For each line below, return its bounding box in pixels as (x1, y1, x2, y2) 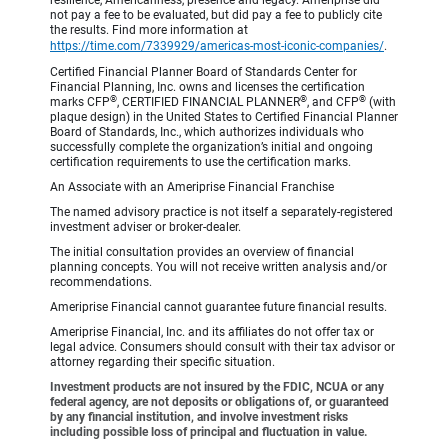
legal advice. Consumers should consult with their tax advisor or (50, 340, 395, 355)
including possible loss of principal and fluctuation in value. (50, 425, 367, 440)
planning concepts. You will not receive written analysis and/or (50, 260, 387, 275)
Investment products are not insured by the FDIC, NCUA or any (50, 380, 384, 395)
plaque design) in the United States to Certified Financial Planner (50, 110, 398, 125)
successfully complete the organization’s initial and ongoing (50, 140, 373, 155)
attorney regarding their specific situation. (50, 355, 275, 370)
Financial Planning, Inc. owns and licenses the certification (50, 80, 365, 95)
